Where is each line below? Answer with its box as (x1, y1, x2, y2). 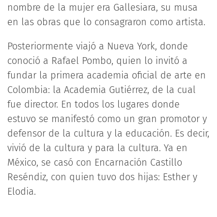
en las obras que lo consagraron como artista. (7, 16, 205, 28)
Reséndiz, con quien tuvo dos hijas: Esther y (7, 171, 197, 183)
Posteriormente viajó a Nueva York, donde (7, 40, 188, 52)
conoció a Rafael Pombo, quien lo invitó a (7, 55, 187, 66)
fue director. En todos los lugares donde (7, 98, 180, 110)
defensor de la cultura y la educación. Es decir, (7, 127, 209, 139)
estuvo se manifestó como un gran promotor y (7, 113, 207, 124)
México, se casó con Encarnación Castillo (7, 156, 182, 168)
